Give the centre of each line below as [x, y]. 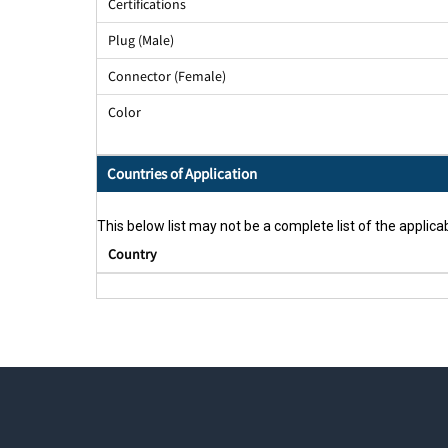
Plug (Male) [140, 40]
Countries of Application [182, 174]
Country [132, 254]
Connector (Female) [166, 76]
